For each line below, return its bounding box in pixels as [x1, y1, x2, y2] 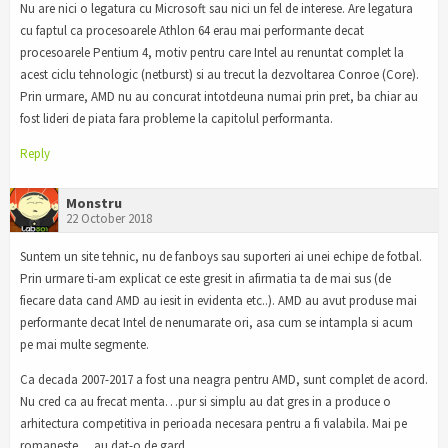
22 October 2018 [66, 209, 152, 227]
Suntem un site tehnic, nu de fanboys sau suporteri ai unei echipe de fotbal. [20, 247, 422, 265]
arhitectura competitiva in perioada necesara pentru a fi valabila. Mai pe [20, 414, 407, 432]
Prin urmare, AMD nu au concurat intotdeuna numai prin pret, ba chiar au [20, 88, 418, 106]
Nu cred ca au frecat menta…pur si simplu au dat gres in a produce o [20, 392, 391, 410]
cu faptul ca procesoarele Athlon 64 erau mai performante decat [20, 22, 364, 40]
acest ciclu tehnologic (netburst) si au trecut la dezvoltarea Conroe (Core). [20, 66, 419, 84]
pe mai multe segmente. [20, 335, 149, 353]
